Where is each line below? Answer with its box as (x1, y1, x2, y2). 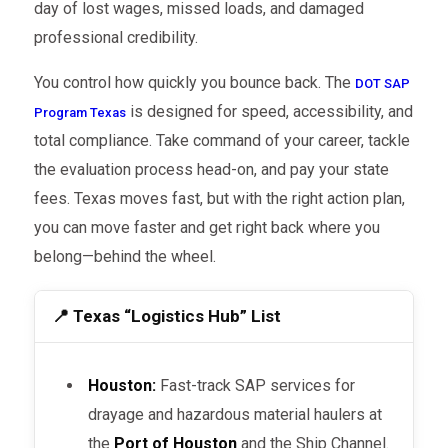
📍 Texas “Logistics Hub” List (52, 306, 282, 327)
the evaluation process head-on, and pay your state (33, 159, 389, 179)
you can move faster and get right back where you (33, 217, 380, 237)
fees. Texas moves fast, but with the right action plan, (33, 188, 405, 208)
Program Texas (33, 104, 126, 120)
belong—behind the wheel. (33, 246, 216, 266)
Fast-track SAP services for (156, 375, 356, 395)
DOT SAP (354, 75, 410, 91)
